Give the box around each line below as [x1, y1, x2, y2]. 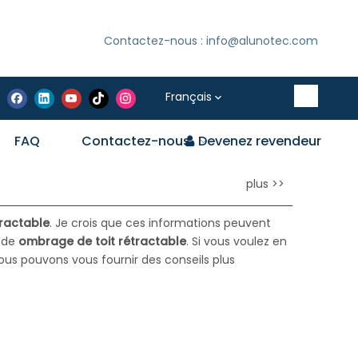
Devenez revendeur [197, 132, 321, 150]
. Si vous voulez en [186, 233, 287, 249]
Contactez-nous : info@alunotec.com [103, 33, 318, 49]
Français [165, 89, 213, 105]
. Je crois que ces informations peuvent [50, 215, 271, 231]
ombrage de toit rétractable [18, 233, 186, 249]
